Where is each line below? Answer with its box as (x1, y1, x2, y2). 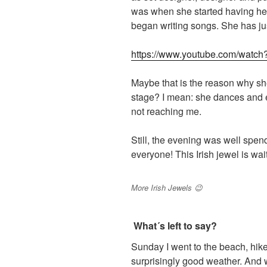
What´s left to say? (131, 218, 217, 232)
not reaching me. (131, 104, 201, 118)
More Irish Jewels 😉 (131, 182, 203, 194)
